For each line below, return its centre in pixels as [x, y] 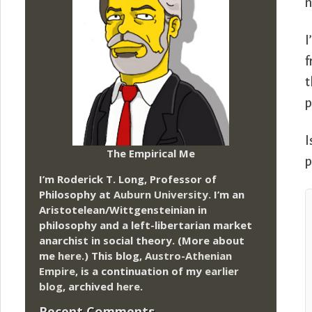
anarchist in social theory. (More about [142, 240]
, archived [89, 286]
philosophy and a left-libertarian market [146, 225]
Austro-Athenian [188, 255]
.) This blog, [113, 255]
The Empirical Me [151, 153]
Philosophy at [76, 194]
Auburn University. [162, 194]
